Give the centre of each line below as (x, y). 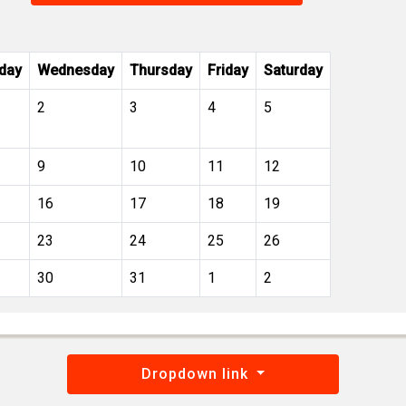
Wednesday (76, 70)
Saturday (293, 70)
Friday (228, 70)
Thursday (161, 70)
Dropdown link (197, 374)
